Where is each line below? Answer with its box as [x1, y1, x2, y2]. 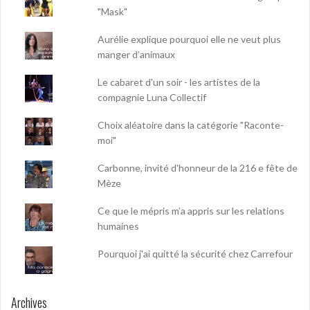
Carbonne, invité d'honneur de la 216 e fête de [98, 161, 298, 174]
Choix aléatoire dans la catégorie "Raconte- [98, 118, 284, 131]
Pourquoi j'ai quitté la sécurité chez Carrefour [98, 247, 293, 259]
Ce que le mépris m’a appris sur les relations [98, 204, 285, 217]
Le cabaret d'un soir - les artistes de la [98, 75, 261, 88]
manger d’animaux [98, 48, 176, 60]
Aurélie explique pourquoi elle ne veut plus [98, 33, 282, 45]
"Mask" [98, 5, 128, 17]
